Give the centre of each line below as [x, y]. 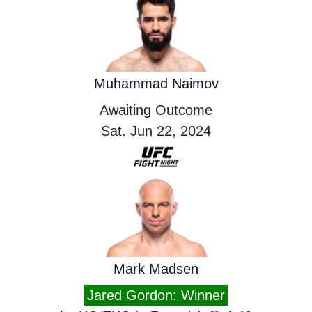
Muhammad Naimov [156, 84]
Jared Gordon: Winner [156, 296]
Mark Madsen [156, 269]
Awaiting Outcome [156, 110]
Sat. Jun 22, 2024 [156, 131]
